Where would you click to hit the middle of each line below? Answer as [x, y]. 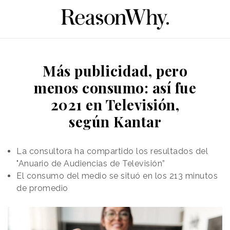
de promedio [42, 188]
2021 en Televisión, [115, 104]
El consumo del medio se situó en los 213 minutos [117, 176]
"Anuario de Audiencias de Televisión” [91, 163]
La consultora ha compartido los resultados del [112, 151]
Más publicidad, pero [115, 70]
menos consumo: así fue [115, 87]
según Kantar [115, 121]
